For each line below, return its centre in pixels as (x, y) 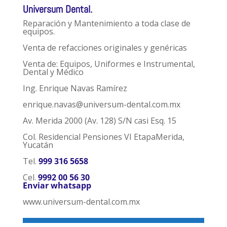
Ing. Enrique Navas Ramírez (75, 88)
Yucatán (38, 145)
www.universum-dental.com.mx (81, 202)
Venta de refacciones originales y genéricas (105, 48)
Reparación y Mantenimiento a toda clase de (106, 24)
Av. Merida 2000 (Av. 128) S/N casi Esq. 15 (99, 121)
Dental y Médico (53, 72)
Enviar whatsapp (58, 186)
